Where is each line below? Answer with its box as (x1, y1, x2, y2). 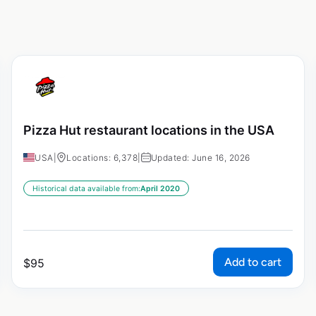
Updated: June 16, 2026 (150, 152, 250, 164)
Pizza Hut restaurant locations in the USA (23, 122, 274, 138)
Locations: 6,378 (66, 152, 138, 164)
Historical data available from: (32, 184, 140, 194)
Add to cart (224, 255, 281, 269)
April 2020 (140, 184, 180, 194)
